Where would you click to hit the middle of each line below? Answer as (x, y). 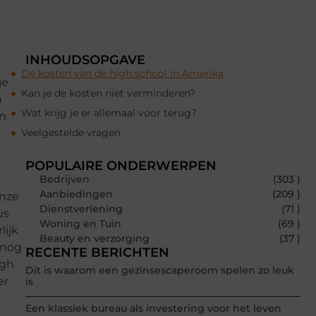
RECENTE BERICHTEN (97, 253)
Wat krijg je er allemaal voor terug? (109, 113)
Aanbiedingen (76, 194)
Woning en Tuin (80, 224)
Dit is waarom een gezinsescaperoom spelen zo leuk (160, 271)
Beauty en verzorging (95, 239)
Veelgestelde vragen (71, 133)
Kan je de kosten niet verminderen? (108, 93)
